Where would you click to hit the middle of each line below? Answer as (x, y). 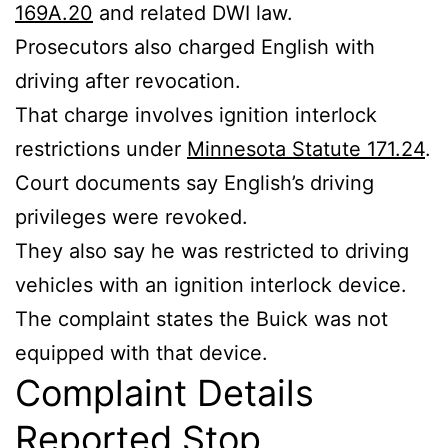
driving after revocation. (128, 81)
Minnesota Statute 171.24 (306, 149)
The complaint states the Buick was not (201, 319)
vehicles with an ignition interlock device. (211, 285)
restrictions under (101, 149)
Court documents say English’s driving (194, 183)
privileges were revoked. (131, 217)
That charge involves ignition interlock (196, 115)
